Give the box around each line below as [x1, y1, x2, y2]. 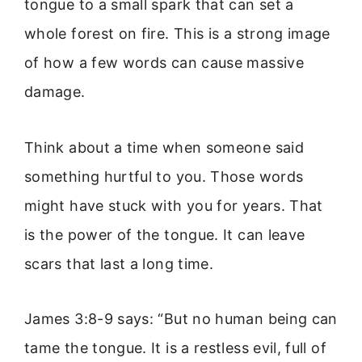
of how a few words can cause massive [24, 54, 304, 72]
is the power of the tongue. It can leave [24, 225, 305, 243]
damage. [24, 83, 86, 101]
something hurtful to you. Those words [24, 167, 304, 185]
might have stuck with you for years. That [24, 196, 323, 214]
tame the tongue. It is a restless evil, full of [24, 339, 326, 357]
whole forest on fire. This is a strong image [24, 25, 330, 43]
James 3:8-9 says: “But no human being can [24, 310, 338, 328]
